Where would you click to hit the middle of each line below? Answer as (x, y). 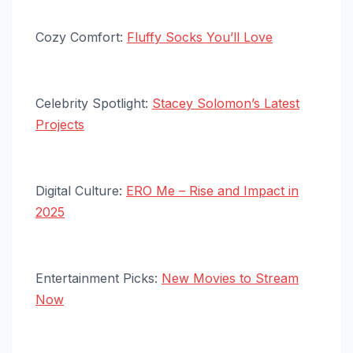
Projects (60, 125)
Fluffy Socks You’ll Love (200, 37)
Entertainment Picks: (98, 279)
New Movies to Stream (230, 279)
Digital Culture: (81, 191)
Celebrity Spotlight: (94, 104)
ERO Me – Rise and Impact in (212, 191)
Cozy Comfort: (81, 37)
